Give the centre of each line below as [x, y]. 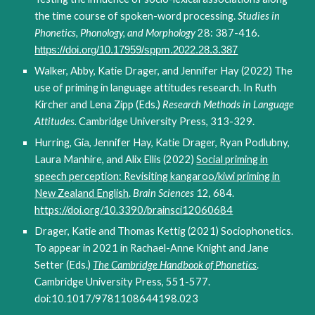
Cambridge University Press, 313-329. [166, 121]
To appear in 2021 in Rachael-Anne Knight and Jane [152, 248]
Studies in [259, 16]
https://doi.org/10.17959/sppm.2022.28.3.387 [136, 50]
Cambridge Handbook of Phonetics [184, 265]
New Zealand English [82, 193]
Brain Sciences [165, 193]
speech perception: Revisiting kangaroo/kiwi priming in [157, 176]
